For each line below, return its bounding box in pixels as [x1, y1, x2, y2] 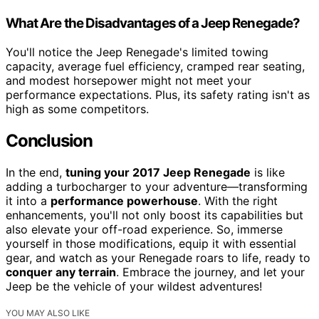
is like [251, 164, 285, 179]
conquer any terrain [6, 264, 116, 279]
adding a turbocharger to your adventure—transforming [6, 179, 308, 194]
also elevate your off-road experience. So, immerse [6, 221, 283, 236]
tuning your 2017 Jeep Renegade [66, 164, 251, 179]
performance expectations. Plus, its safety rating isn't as [6, 87, 310, 102]
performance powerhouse [51, 193, 198, 208]
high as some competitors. [6, 101, 149, 116]
